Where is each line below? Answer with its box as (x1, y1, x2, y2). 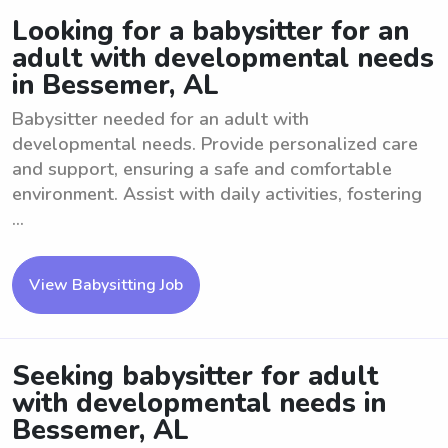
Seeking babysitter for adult (12, 358, 378, 395)
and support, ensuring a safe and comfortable (12, 157, 392, 181)
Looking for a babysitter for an (12, 13, 409, 50)
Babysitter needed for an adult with (12, 107, 309, 131)
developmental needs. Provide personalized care (12, 132, 418, 156)
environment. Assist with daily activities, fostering (12, 182, 422, 206)
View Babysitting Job (29, 274, 183, 296)
